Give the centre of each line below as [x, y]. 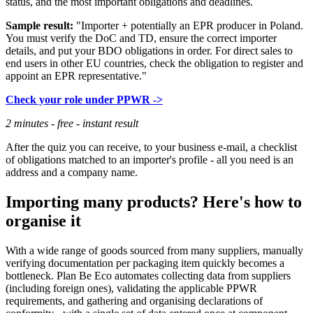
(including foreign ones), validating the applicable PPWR [131, 288]
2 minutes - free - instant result [72, 123]
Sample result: [39, 25]
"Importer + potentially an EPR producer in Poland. [188, 25]
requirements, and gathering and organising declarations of [134, 300]
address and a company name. [72, 172]
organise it [43, 220]
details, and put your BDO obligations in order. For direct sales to [149, 50]
